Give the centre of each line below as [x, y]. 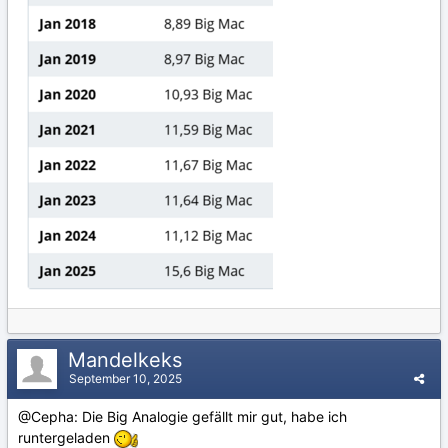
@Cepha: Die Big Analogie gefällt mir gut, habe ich [182, 416]
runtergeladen [66, 437]
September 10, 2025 [125, 378]
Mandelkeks [128, 360]
